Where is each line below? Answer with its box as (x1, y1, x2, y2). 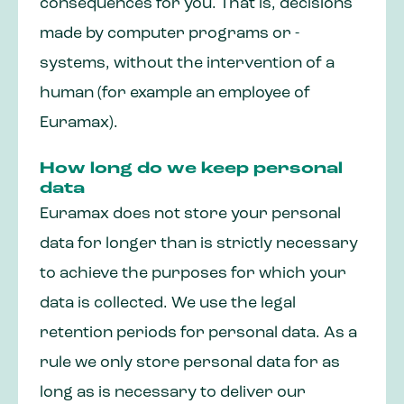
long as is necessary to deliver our (40, 384, 306, 402)
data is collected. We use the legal (40, 295, 296, 313)
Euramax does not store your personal (40, 206, 341, 224)
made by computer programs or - (40, 25, 299, 43)
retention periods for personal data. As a (40, 325, 357, 343)
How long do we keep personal (40, 161, 343, 179)
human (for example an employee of (40, 85, 310, 103)
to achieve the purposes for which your (40, 265, 346, 283)
